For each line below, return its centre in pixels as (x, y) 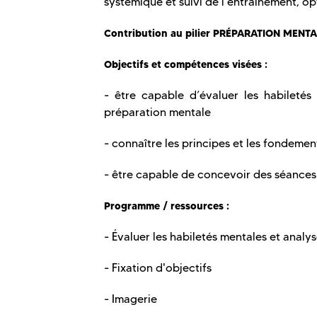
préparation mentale (157, 113)
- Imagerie (131, 299)
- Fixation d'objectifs (158, 268)
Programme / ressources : (167, 206)
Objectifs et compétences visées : (186, 65)
